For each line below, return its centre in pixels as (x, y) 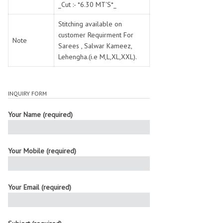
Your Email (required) (40, 187)
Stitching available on (90, 24)
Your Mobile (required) (42, 151)
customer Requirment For (96, 35)
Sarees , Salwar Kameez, (95, 46)
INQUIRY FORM (27, 93)
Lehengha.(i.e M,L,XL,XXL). (98, 57)
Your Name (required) (40, 114)
